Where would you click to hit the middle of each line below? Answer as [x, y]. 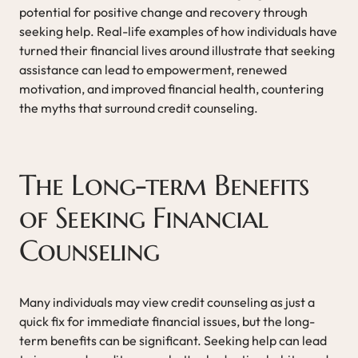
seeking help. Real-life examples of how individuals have [178, 31]
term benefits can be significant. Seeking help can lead [173, 340]
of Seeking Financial [144, 217]
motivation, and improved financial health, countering [171, 88]
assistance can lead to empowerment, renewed [153, 69]
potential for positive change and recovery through [163, 12]
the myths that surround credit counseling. [139, 107]
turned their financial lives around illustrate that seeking [177, 50]
